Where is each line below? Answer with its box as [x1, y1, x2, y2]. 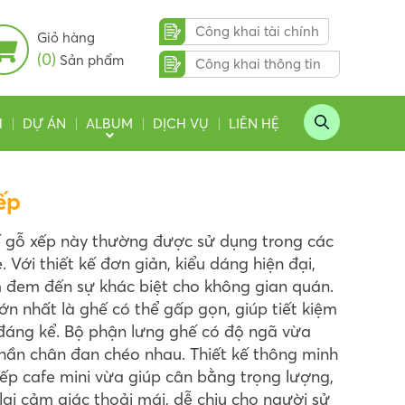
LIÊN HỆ [229, 115, 279, 132]
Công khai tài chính [195, 23, 319, 40]
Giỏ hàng [37, 29, 95, 46]
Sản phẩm [56, 52, 124, 69]
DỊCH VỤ [153, 115, 209, 132]
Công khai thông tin [195, 55, 321, 72]
